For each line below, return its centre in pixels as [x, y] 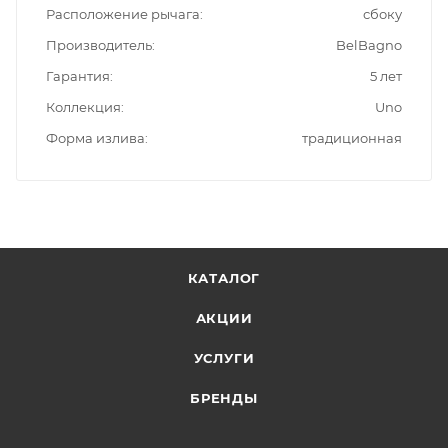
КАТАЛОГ [224, 278]
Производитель [99, 44]
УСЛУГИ [224, 358]
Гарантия [78, 75]
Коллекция [83, 106]
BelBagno [369, 44]
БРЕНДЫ [224, 398]
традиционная [352, 137]
